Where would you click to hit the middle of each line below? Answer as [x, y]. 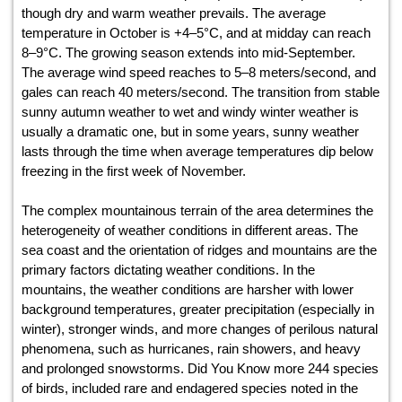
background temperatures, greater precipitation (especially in [198, 310]
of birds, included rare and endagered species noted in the [190, 389]
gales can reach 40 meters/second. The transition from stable [201, 92]
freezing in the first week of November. [137, 171]
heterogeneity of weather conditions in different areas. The [190, 231]
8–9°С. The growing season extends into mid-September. [188, 53]
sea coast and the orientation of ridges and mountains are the [199, 250]
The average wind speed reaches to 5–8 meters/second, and [199, 73]
